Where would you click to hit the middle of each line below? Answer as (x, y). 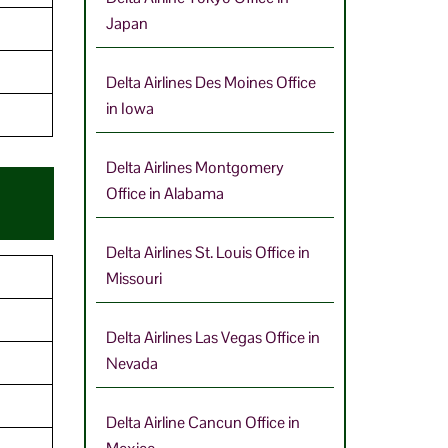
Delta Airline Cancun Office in (202, 422)
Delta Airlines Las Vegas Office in (212, 337)
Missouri (133, 278)
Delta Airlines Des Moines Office (210, 82)
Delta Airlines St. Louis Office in (207, 252)
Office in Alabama (164, 193)
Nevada (131, 363)
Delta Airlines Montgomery (194, 167)
